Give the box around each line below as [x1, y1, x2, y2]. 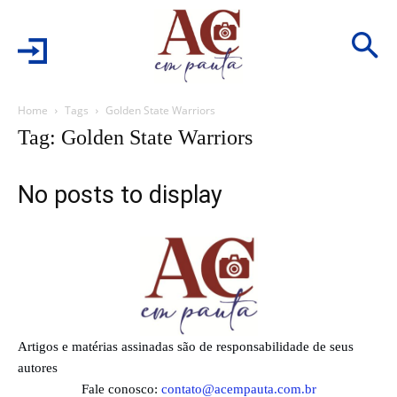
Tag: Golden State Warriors [18, 126, 253, 149]
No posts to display [18, 181, 222, 209]
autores [18, 360, 58, 375]
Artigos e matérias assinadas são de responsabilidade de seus [18, 339, 354, 354]
